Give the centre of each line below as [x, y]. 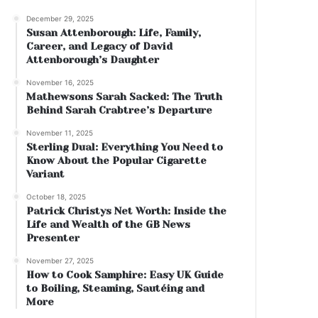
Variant [46, 174]
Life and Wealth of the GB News [109, 225]
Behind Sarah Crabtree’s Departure [120, 110]
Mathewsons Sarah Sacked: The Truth [125, 97]
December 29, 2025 [60, 19]
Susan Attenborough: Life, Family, [114, 33]
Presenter [53, 238]
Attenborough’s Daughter [93, 60]
